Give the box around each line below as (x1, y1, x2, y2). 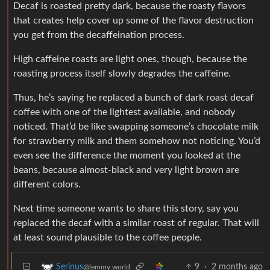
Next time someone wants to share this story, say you (13, 203, 239, 213)
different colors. (13, 179, 81, 189)
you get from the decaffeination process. (13, 30, 184, 40)
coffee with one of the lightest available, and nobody (13, 107, 235, 117)
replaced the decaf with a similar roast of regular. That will (13, 218, 259, 228)
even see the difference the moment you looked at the (13, 150, 240, 160)
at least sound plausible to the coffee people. (13, 232, 202, 242)
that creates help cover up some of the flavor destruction (13, 15, 254, 25)
